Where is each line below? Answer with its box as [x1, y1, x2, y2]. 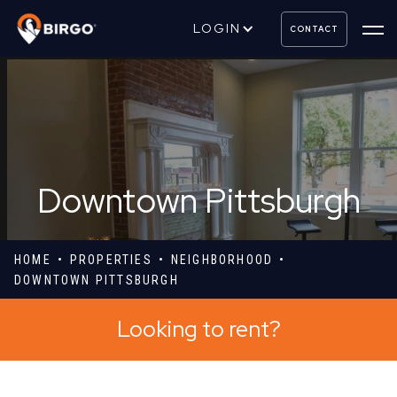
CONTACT [290, 23, 339, 35]
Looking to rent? [116, 315, 281, 344]
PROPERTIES [69, 253, 152, 267]
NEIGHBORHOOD [170, 253, 274, 267]
